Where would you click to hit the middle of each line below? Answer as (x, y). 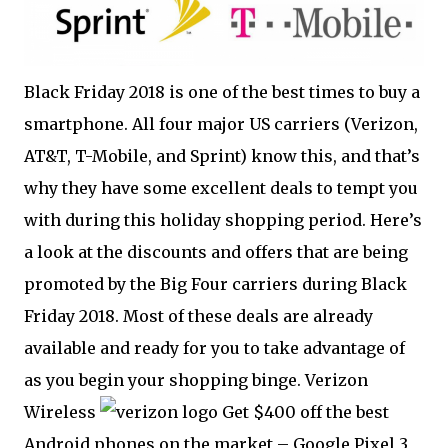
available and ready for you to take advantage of (214, 348)
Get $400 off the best (303, 412)
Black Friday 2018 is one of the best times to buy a (222, 92)
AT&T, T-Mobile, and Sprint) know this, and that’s (222, 156)
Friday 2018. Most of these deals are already (198, 316)
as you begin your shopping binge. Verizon (196, 380)
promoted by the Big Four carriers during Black (215, 284)
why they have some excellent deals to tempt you (221, 188)
